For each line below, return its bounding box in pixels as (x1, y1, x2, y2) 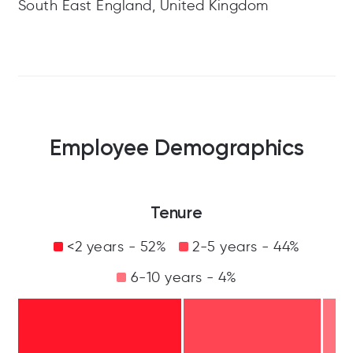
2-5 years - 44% (188, 238, 300, 256)
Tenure (150, 203, 203, 223)
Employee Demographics (49, 135, 304, 162)
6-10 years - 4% (126, 269, 236, 287)
